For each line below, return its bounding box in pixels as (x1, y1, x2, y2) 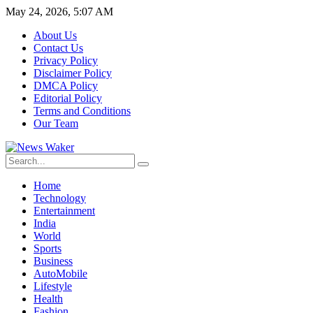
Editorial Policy (34, 92, 102, 104)
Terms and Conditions (34, 105, 131, 117)
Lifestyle (34, 280, 72, 292)
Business (34, 255, 73, 267)
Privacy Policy (34, 54, 98, 66)
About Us (34, 29, 77, 41)
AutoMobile (34, 268, 87, 279)
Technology (34, 192, 86, 204)
